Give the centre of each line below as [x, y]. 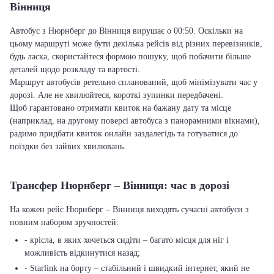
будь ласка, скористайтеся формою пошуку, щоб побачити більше [130, 57]
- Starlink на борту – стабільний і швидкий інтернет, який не [137, 268]
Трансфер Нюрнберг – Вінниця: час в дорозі [120, 185]
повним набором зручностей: [64, 222]
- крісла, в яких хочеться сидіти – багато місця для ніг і [127, 240]
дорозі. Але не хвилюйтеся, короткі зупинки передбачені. [117, 95]
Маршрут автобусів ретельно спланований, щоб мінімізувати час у [134, 82]
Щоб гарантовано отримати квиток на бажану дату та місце [120, 108]
